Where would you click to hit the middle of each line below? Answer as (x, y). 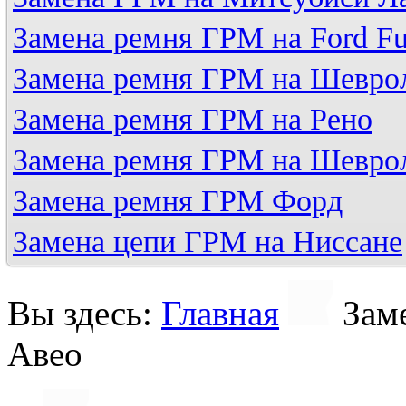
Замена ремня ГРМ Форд (178, 201)
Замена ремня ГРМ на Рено (193, 119)
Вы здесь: (84, 313)
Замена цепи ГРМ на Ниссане (208, 242)
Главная (220, 313)
